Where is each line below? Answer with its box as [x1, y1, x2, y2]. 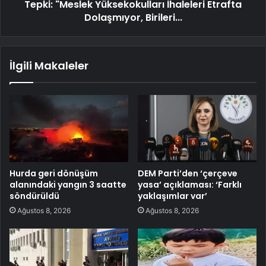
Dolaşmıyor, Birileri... [84, 10, 182, 24]
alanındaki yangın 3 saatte [9, 178, 126, 191]
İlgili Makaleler [9, 58, 88, 73]
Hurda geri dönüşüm [9, 167, 98, 179]
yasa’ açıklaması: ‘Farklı [138, 178, 242, 191]
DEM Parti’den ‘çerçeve [138, 167, 237, 179]
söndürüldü [9, 189, 59, 202]
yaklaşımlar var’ [138, 189, 207, 202]
